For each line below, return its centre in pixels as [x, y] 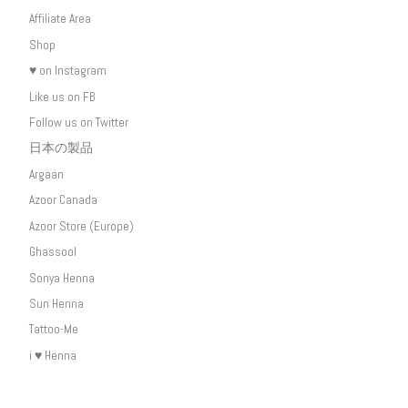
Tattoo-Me [53, 330]
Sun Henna [56, 304]
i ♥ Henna [52, 355]
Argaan [46, 174]
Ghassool [52, 252]
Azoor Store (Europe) [81, 226]
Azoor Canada [63, 200]
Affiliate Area [60, 19]
